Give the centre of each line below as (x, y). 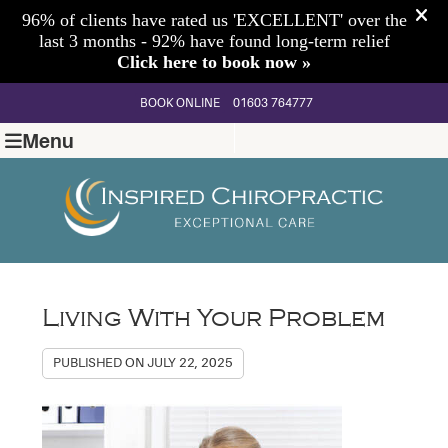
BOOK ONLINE (180, 103)
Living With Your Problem (214, 317)
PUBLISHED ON (100, 362)
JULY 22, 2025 (190, 362)
